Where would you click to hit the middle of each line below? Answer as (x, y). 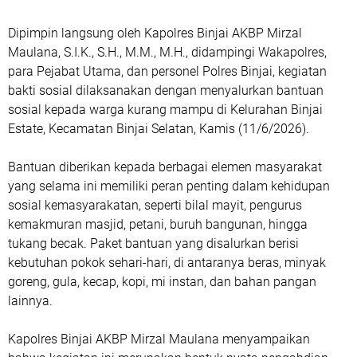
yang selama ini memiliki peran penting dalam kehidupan (169, 186)
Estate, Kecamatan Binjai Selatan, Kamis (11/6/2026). (159, 129)
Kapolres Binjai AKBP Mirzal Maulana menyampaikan (159, 339)
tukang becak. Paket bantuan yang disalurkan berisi (153, 244)
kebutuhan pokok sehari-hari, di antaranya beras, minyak (167, 263)
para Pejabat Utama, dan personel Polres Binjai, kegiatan (167, 72)
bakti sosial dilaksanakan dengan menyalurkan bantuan (166, 91)
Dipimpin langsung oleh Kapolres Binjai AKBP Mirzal (155, 33)
